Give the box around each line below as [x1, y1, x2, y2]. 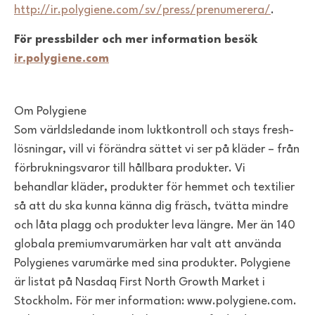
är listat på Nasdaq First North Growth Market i [14, 276, 265, 289]
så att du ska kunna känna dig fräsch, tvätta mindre [14, 200, 288, 213]
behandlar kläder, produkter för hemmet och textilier [14, 181, 295, 194]
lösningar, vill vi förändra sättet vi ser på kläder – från [14, 143, 300, 156]
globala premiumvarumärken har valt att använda [14, 238, 281, 251]
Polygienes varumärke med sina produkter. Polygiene [14, 257, 290, 270]
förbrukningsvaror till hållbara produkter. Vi [14, 162, 245, 175]
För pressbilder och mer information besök [14, 34, 258, 46]
